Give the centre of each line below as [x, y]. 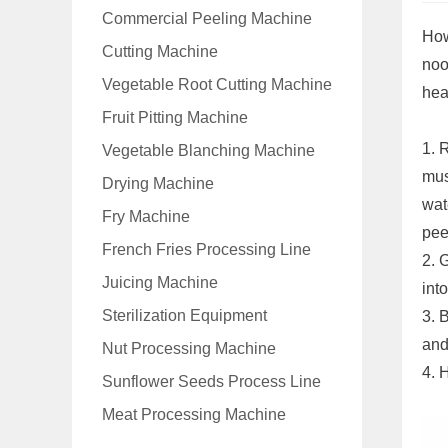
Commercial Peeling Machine [207, 18]
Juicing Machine [160, 282]
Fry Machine [146, 216]
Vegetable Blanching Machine [208, 150]
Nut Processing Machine [189, 348]
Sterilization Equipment [184, 315]
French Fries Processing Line [206, 249]
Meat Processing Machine [194, 414]
